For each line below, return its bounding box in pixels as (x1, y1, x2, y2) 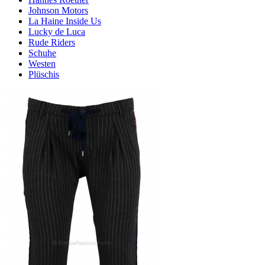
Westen (28, 59, 56, 69)
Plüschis (28, 69, 59, 79)
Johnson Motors (28, 5, 88, 15)
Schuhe (28, 48, 56, 58)
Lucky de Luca (28, 27, 85, 37)
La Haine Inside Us (28, 16, 101, 26)
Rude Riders (28, 37, 75, 47)
